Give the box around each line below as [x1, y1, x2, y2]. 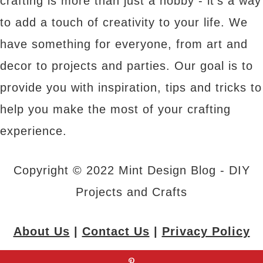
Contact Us [82, 225, 150, 238]
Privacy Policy [161, 225, 250, 238]
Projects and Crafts [76, 186, 187, 199]
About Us [13, 225, 70, 238]
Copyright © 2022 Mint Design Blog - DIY [13, 164, 250, 177]
